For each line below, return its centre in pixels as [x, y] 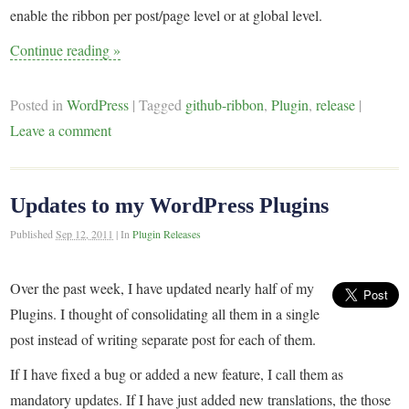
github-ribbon [225, 105]
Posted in [39, 105]
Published [33, 233]
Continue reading [62, 50]
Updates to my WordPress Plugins [170, 205]
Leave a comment [61, 131]
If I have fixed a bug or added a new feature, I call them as [177, 373]
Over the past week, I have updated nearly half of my [163, 288]
